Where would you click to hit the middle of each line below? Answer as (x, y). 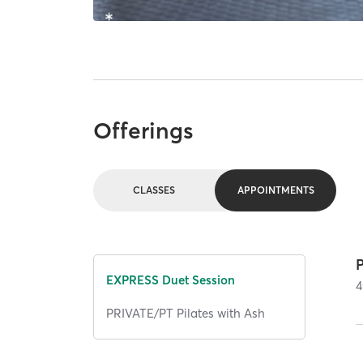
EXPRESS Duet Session (171, 280)
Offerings (144, 130)
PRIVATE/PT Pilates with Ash (186, 313)
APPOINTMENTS (275, 190)
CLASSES (154, 190)
